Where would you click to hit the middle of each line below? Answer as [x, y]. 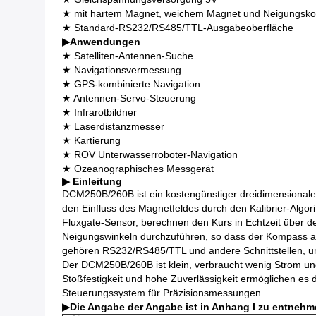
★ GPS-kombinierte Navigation [131, 84]
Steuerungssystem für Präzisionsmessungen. [163, 293]
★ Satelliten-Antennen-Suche [128, 56]
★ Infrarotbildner [99, 112]
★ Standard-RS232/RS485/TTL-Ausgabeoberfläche [178, 28]
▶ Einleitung [92, 181]
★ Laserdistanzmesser [113, 126]
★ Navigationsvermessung [122, 70]
